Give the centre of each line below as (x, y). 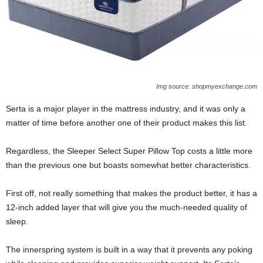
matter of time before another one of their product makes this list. (127, 122)
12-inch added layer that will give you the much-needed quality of (127, 207)
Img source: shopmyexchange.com (207, 86)
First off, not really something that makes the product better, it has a (131, 193)
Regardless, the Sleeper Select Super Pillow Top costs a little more (129, 151)
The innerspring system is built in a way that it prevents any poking (129, 249)
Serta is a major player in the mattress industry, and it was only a (126, 108)
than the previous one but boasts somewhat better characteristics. (128, 165)
